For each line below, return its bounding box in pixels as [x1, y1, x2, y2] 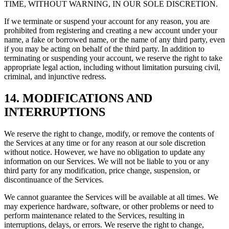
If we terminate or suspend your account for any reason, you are [4, 16, 210, 26]
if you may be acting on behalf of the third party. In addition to [4, 44, 204, 53]
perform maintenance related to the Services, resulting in [4, 211, 185, 220]
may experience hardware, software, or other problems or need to [4, 201, 214, 211]
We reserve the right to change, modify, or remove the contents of [4, 129, 214, 138]
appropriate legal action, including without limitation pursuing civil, [4, 62, 220, 72]
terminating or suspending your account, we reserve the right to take [4, 53, 222, 62]
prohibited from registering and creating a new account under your [4, 26, 217, 35]
